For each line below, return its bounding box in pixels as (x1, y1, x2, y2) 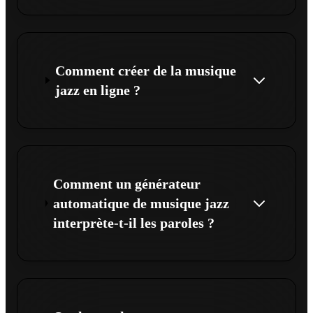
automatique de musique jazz (52, 195, 229, 211)
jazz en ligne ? (55, 82, 141, 98)
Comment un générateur (52, 175, 201, 191)
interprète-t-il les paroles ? (52, 214, 214, 231)
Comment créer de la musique (55, 62, 237, 78)
